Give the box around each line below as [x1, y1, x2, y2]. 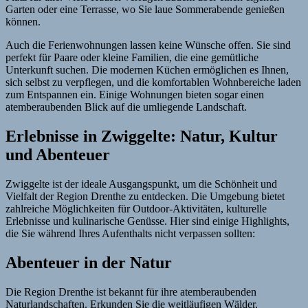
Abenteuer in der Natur [5, 254, 172, 272]
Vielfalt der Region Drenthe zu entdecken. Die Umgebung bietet [5, 190, 285, 203]
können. [5, 16, 41, 28]
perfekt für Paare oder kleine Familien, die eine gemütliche [5, 52, 258, 64]
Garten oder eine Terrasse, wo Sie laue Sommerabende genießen [5, 3, 285, 16]
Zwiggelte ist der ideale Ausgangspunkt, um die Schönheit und [5, 178, 277, 190]
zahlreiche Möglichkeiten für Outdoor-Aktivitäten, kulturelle [5, 203, 267, 215]
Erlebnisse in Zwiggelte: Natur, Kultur [5, 127, 278, 146]
